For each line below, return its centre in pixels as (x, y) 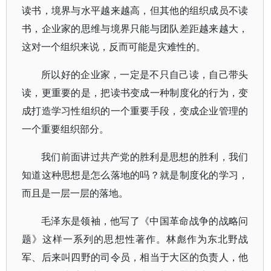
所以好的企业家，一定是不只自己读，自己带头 (145, 74)
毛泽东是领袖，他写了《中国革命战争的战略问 (145, 221)
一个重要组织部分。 (65, 129)
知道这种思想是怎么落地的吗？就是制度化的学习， (135, 175)
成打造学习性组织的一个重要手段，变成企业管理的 (135, 111)
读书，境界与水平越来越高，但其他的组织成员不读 (135, 10)
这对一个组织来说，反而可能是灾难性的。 (114, 47)
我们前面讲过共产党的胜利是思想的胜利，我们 (145, 157)
